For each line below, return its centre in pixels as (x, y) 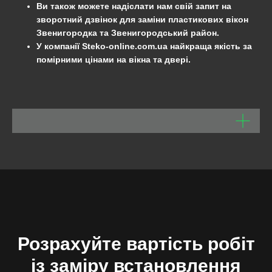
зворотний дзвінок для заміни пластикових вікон (142, 19)
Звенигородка (67, 32)
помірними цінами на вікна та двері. (114, 59)
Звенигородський (150, 32)
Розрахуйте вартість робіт (136, 243)
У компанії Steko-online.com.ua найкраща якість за (144, 46)
